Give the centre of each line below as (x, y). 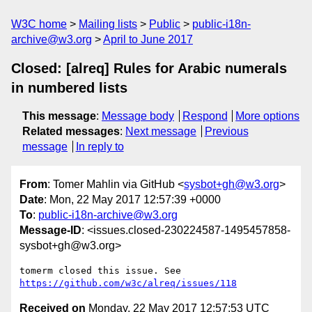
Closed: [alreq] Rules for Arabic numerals (149, 68)
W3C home (39, 24)
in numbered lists (69, 88)
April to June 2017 (148, 39)
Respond (205, 116)
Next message (161, 131)
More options (268, 116)
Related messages (71, 131)
